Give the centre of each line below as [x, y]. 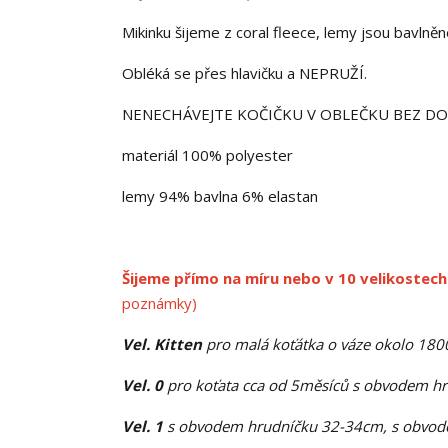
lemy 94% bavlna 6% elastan [220, 195]
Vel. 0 [142, 384]
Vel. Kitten [164, 343]
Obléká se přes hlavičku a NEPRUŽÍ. [248, 72]
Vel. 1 [142, 425]
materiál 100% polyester [207, 154]
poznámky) [159, 302]
